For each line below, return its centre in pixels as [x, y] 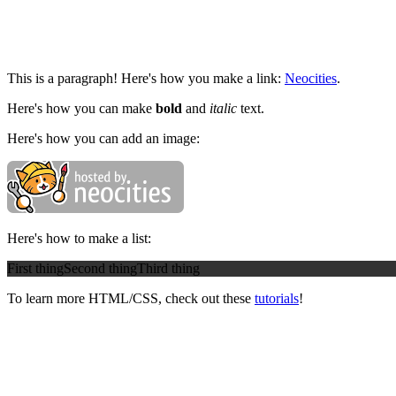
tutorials [277, 298]
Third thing [168, 268]
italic [223, 108]
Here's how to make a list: [79, 238]
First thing [35, 268]
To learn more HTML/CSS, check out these [131, 298]
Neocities [311, 78]
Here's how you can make [81, 108]
